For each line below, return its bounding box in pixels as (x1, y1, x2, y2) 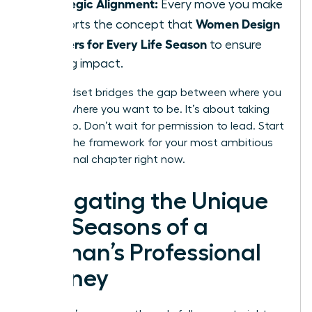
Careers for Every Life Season (40, 35, 207, 51)
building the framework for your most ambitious (26, 136, 273, 148)
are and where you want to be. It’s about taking (26, 103, 270, 115)
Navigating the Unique (26, 189, 268, 213)
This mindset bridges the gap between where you (26, 86, 281, 98)
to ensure (207, 38, 262, 51)
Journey (26, 266, 109, 290)
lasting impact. (40, 56, 123, 70)
